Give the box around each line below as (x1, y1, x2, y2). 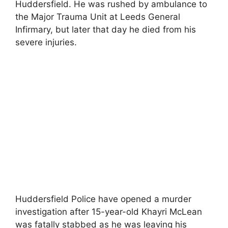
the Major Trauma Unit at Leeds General (15, 11, 180, 22)
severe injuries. (15, 37, 77, 47)
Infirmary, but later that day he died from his (15, 24, 196, 35)
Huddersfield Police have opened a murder (15, 194, 191, 204)
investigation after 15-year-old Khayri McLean (15, 207, 202, 217)
